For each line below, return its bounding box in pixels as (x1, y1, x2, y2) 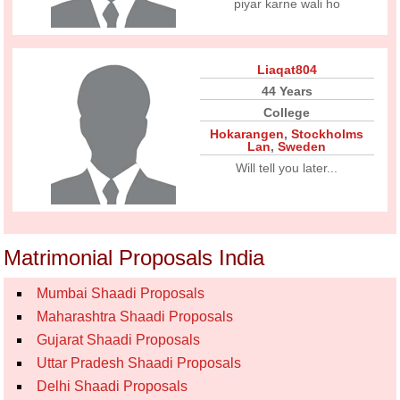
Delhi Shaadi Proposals (37, 379, 188, 394)
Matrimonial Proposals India (4, 246, 265, 270)
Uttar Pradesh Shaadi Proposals (37, 355, 242, 371)
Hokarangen (210, 127, 285, 141)
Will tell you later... (236, 161, 338, 175)
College (263, 105, 311, 120)
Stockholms (291, 127, 364, 141)
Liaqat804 (256, 62, 317, 77)
